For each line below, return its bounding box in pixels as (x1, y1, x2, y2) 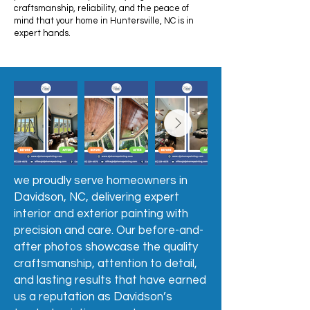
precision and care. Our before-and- (14, 224, 203, 237)
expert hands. (14, 28, 71, 38)
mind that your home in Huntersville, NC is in (14, 16, 194, 26)
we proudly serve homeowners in (14, 174, 188, 187)
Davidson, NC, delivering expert (14, 191, 179, 203)
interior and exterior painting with (14, 208, 188, 220)
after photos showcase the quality (14, 241, 198, 253)
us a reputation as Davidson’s (14, 291, 172, 303)
